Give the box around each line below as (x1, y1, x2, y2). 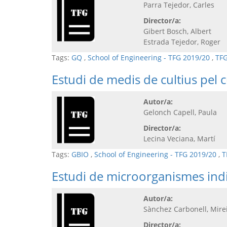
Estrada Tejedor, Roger (143, 36, 220, 47)
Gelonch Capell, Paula (143, 107, 217, 117)
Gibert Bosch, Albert (143, 26, 211, 36)
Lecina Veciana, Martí (143, 133, 215, 143)
